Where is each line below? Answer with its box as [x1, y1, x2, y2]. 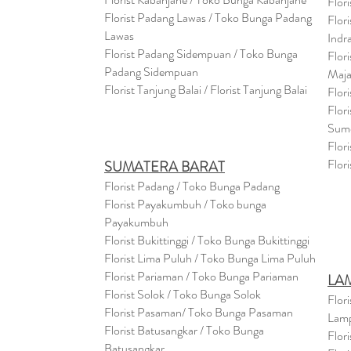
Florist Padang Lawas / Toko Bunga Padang [104, 9, 312, 27]
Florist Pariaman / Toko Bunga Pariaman [104, 267, 299, 285]
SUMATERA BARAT [104, 157, 225, 177]
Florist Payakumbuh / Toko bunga [104, 195, 266, 213]
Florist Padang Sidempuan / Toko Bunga [104, 45, 298, 63]
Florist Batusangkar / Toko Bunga [104, 321, 264, 339]
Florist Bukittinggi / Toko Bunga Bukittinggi [104, 231, 309, 249]
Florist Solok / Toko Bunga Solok [104, 285, 261, 303]
